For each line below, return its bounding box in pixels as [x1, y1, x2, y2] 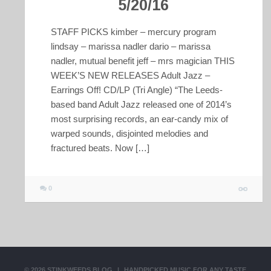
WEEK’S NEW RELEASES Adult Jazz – [50, 70, 210, 81]
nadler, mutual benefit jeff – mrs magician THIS [50, 56, 235, 67]
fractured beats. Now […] [50, 143, 149, 154]
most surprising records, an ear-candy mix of [50, 114, 228, 125]
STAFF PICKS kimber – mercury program [50, 27, 217, 38]
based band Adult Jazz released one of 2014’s [50, 99, 232, 110]
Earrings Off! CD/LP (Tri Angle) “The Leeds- [50, 85, 223, 96]
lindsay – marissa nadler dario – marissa [50, 41, 211, 52]
